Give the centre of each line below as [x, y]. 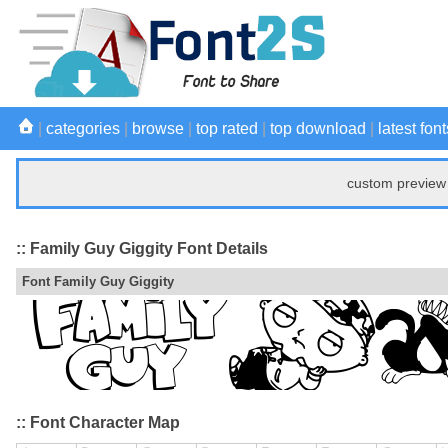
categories [83, 128]
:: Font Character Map [98, 423]
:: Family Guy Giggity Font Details [142, 248]
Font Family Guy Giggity [98, 282]
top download [318, 128]
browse [158, 128]
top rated [227, 128]
